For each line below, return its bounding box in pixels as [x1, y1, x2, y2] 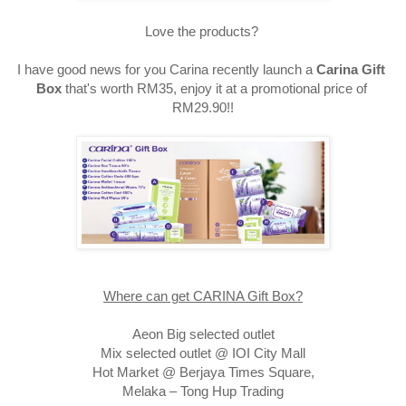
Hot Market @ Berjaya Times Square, [92, 364, 314, 380]
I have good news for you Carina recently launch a [17, 62, 316, 77]
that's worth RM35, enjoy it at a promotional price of [61, 81, 367, 96]
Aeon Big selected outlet [131, 326, 275, 342]
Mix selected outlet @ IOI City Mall [101, 345, 305, 361]
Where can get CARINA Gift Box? [103, 288, 303, 304]
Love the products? [144, 24, 262, 39]
